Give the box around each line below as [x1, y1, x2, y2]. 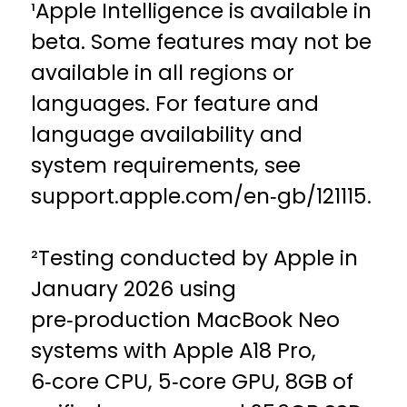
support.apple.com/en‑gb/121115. [31, 187, 372, 209]
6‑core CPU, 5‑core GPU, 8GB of [31, 373, 354, 395]
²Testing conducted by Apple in [31, 250, 359, 272]
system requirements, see [31, 156, 302, 178]
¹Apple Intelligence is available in [31, 2, 372, 24]
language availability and [31, 125, 303, 147]
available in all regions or [31, 64, 295, 85]
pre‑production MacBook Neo [31, 312, 341, 333]
